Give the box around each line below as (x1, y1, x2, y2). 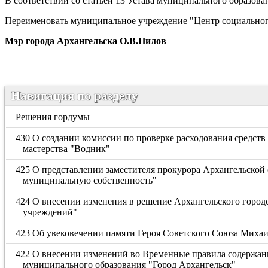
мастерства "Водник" (22, 144, 110, 154)
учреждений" (22, 207, 77, 217)
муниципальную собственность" (22, 175, 157, 185)
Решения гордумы (16, 112, 90, 122)
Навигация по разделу (11, 89, 138, 102)
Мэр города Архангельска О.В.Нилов (5, 36, 166, 46)
